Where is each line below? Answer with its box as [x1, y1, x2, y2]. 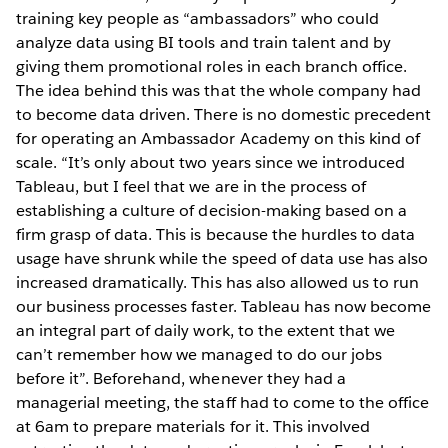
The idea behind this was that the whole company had [16, 80, 421, 102]
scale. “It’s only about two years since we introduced [16, 152, 406, 174]
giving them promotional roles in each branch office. [16, 56, 407, 78]
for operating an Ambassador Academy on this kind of [16, 128, 420, 150]
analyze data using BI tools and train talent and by [16, 32, 391, 54]
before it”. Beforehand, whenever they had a [16, 368, 346, 390]
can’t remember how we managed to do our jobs [16, 344, 382, 366]
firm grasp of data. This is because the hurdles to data [16, 224, 416, 246]
